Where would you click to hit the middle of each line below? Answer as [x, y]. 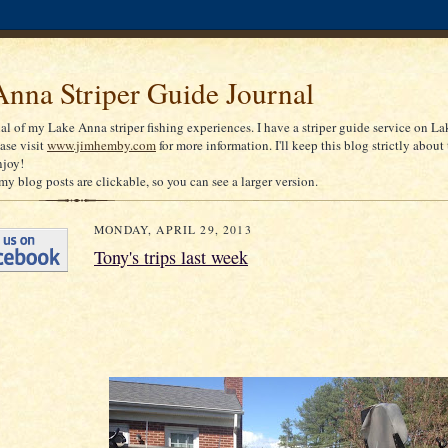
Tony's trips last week [171, 257]
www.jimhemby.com [101, 145]
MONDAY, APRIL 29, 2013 [173, 229]
